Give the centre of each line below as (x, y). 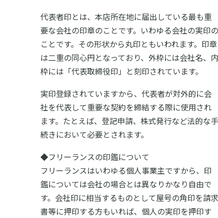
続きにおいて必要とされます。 (94, 134)
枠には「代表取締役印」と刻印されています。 (122, 71)
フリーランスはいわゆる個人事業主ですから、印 (126, 170)
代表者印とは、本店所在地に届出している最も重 (126, 17)
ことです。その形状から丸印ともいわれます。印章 (129, 44)
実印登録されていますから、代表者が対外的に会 (126, 93)
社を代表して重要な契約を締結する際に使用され (126, 107)
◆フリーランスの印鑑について (95, 157)
